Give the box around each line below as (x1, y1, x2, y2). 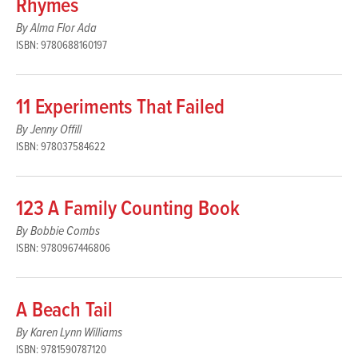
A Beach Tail (16, 296, 113, 324)
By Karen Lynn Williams (16, 324, 122, 341)
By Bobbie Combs (16, 222, 100, 240)
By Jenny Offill (16, 121, 82, 138)
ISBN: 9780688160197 (16, 38, 107, 53)
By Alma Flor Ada (16, 19, 97, 37)
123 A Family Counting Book (16, 195, 240, 223)
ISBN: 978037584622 (16, 139, 105, 154)
